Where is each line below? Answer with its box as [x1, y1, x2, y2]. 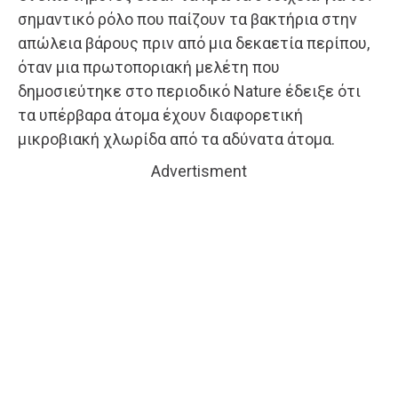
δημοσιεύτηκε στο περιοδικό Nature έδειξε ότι [18, 82, 361, 101]
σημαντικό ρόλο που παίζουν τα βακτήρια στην [18, 10, 357, 29]
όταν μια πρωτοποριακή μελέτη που [18, 58, 280, 77]
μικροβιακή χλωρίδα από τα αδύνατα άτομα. [18, 130, 335, 149]
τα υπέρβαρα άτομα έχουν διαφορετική [18, 106, 303, 125]
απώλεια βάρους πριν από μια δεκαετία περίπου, [18, 34, 370, 53]
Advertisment [151, 162, 247, 181]
